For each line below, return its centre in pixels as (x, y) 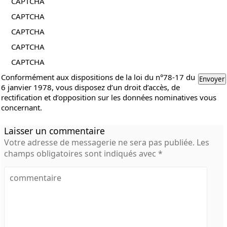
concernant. (22, 107)
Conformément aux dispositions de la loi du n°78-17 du (98, 77)
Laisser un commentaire (55, 130)
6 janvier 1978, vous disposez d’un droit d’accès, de (91, 87)
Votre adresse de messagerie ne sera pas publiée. (100, 142)
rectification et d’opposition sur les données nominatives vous (109, 97)
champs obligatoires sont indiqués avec (81, 153)
